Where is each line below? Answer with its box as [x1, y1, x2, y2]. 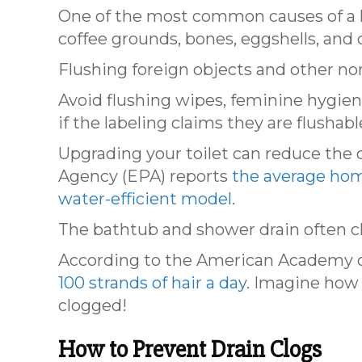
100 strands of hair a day [58, 273, 246, 293]
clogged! [58, 296, 127, 316]
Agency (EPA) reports [58, 166, 232, 187]
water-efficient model [58, 189, 232, 209]
